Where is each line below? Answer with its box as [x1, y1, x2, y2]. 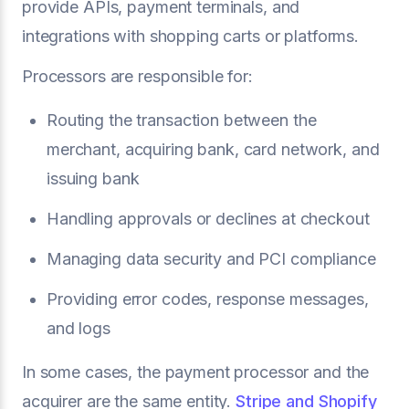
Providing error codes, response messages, [47, 288, 369, 309]
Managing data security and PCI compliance [47, 248, 376, 268]
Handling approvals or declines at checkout [47, 208, 370, 228]
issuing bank [47, 168, 140, 188]
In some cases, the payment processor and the [22, 362, 370, 382]
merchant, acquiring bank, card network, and [47, 139, 380, 159]
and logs [47, 318, 110, 338]
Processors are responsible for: [22, 66, 253, 86]
